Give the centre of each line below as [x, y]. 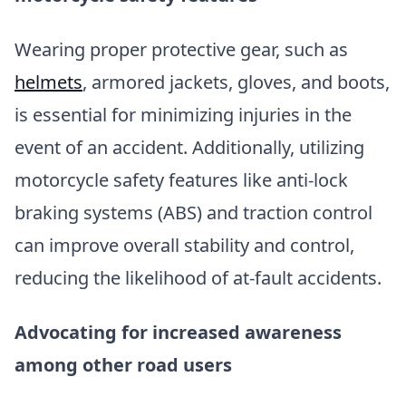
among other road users [123, 364]
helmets [48, 82]
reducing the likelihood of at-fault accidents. [198, 277]
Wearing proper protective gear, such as [181, 49]
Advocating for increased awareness [178, 332]
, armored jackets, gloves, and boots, [236, 82]
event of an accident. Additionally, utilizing [189, 147]
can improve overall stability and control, [184, 245]
